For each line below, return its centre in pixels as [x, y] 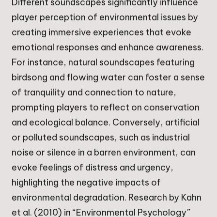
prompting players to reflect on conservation [106, 108]
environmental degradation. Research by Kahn [107, 198]
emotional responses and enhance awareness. [108, 47]
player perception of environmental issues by [105, 17]
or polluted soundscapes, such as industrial [101, 138]
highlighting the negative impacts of [86, 183]
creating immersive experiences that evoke [101, 32]
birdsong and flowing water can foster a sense [108, 77]
